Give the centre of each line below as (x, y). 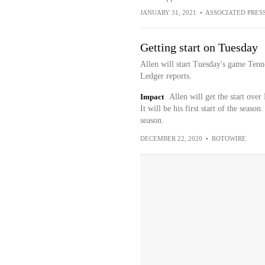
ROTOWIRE (229, 138)
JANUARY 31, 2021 (168, 12)
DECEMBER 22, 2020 (171, 138)
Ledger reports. (166, 76)
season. (152, 120)
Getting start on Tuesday (199, 47)
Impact (152, 97)
